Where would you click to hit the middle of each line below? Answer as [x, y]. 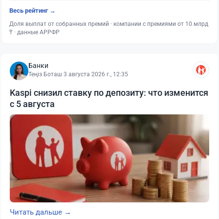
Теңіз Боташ [45, 75]
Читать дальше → [41, 212]
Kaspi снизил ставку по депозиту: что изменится [109, 93]
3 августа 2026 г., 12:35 [96, 75]
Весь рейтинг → [33, 11]
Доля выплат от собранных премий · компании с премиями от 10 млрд [109, 24]
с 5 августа [32, 104]
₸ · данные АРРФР [34, 33]
